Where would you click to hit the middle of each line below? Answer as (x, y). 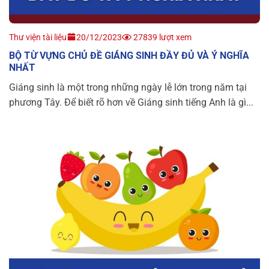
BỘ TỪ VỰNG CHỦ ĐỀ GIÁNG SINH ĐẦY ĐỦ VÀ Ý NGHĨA (129, 56)
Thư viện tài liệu (38, 38)
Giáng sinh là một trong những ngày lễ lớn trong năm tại (128, 88)
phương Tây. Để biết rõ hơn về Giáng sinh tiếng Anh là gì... (131, 103)
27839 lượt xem (162, 38)
